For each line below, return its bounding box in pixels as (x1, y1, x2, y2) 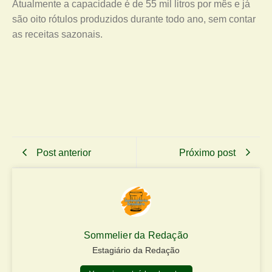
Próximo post (179, 147, 236, 158)
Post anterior (36, 147, 91, 158)
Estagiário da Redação (92, 245, 180, 255)
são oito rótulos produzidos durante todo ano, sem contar (12, 14, 256, 24)
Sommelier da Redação (84, 230, 188, 240)
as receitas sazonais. (12, 29, 103, 39)
